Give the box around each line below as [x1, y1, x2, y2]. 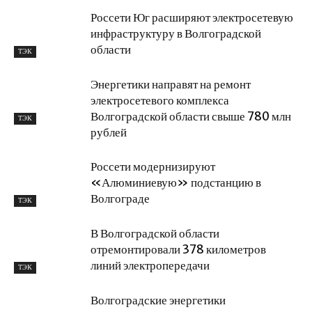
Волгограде [91, 191, 150, 206]
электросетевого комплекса [91, 93, 229, 108]
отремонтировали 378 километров [91, 242, 266, 257]
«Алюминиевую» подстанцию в [91, 175, 261, 190]
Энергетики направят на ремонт [91, 77, 251, 92]
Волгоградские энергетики [91, 292, 226, 308]
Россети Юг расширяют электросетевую [91, 10, 293, 25]
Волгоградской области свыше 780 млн [91, 109, 291, 124]
